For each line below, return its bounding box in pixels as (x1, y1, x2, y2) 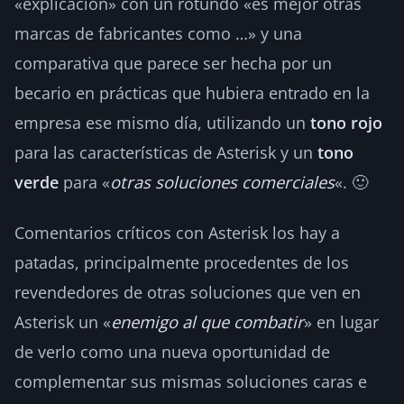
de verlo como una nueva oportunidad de (14, 340, 330, 363)
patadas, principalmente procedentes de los (14, 251, 349, 273)
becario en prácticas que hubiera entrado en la (14, 81, 370, 104)
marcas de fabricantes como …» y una (14, 22, 302, 44)
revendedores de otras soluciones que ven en (14, 280, 361, 303)
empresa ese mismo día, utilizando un (14, 111, 310, 133)
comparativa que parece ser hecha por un (14, 51, 332, 74)
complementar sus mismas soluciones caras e (14, 370, 367, 392)
